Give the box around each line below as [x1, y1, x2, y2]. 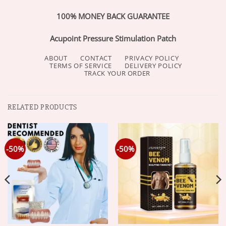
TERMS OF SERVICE [49, 61, 112, 70]
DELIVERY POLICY [125, 61, 183, 70]
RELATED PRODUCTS [8, 102, 78, 112]
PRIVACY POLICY [125, 53, 179, 63]
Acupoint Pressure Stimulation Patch [50, 33, 176, 43]
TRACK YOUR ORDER [84, 68, 151, 78]
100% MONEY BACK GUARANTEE [56, 11, 169, 22]
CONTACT [80, 53, 112, 63]
